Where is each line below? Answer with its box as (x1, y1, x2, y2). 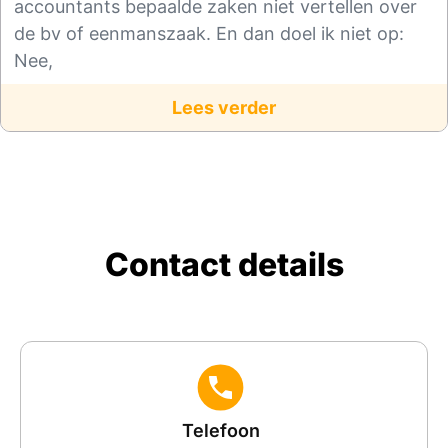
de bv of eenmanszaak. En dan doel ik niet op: (14, 23, 404, 45)
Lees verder (172, 97, 276, 119)
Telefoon (181, 420, 260, 442)
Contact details (104, 245, 344, 285)
